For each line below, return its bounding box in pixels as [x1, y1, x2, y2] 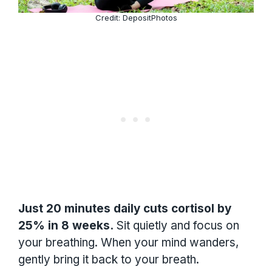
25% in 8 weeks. [18, 218, 114, 233]
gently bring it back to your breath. [18, 252, 199, 267]
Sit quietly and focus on [114, 218, 239, 233]
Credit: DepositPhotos [95, 13, 177, 23]
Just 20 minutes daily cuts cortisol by [18, 201, 231, 216]
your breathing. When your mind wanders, [18, 235, 239, 250]
